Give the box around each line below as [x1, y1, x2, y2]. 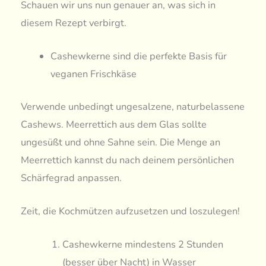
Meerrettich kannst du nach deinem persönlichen [21, 153, 235, 167]
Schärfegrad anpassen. [21, 170, 122, 185]
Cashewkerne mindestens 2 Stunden [62, 237, 223, 252]
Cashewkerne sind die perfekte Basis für [50, 49, 227, 64]
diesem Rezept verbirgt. [21, 15, 127, 30]
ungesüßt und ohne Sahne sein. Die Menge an [21, 135, 221, 149]
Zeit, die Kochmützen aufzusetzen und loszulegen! [21, 204, 240, 218]
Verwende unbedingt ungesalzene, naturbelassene [21, 99, 245, 113]
